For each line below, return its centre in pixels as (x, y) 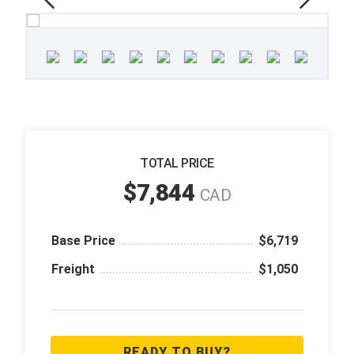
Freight (73, 269)
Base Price (83, 240)
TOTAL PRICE (177, 163)
